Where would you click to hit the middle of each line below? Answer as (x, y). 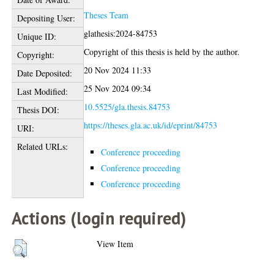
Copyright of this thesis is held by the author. (162, 52)
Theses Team (106, 15)
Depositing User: (46, 18)
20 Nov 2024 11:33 (118, 70)
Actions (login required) (99, 218)
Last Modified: (42, 91)
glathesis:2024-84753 (121, 33)
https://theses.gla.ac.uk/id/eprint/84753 (151, 125)
